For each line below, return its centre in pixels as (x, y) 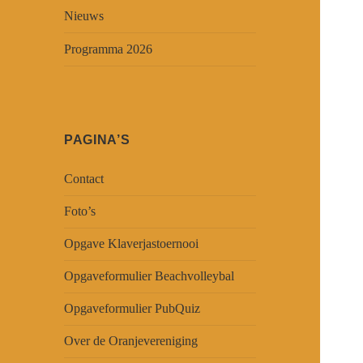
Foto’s (80, 211)
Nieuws (84, 16)
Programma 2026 (109, 49)
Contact (84, 179)
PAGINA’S (97, 140)
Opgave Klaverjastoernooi (132, 244)
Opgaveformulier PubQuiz (132, 309)
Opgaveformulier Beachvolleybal (149, 276)
